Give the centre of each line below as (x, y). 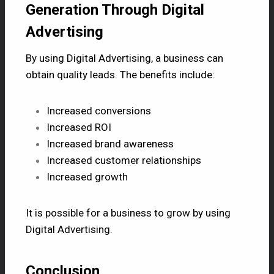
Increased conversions (99, 110)
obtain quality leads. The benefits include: (120, 74)
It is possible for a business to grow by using (128, 213)
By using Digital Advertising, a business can (124, 58)
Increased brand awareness (110, 143)
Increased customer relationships (124, 160)
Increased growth (87, 176)
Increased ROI (79, 127)
